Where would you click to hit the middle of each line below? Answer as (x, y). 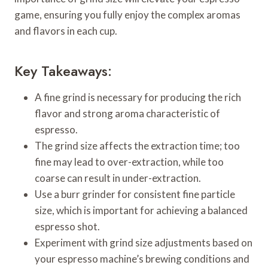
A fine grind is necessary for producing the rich (138, 97)
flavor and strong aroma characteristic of (127, 113)
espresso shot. (67, 226)
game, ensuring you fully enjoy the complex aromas (127, 14)
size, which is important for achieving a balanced (141, 210)
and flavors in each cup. (66, 31)
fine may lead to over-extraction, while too (129, 162)
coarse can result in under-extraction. (118, 178)
